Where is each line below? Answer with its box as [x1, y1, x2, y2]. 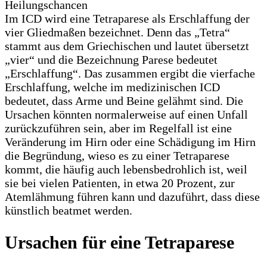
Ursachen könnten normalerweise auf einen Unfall [5, 107, 248, 121]
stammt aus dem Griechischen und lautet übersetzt [5, 39, 249, 52]
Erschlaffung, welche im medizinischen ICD [5, 80, 220, 94]
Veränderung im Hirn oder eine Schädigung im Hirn [5, 135, 256, 148]
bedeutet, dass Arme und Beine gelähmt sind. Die [5, 94, 243, 107]
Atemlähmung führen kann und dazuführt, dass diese [5, 190, 260, 203]
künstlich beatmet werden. [5, 203, 132, 217]
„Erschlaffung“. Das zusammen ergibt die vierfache [5, 66, 255, 80]
